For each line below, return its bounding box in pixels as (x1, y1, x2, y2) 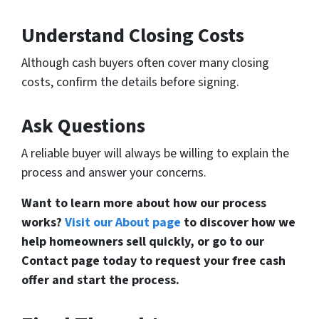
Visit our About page (65, 214, 181, 232)
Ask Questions (21, 112, 145, 141)
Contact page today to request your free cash (21, 252, 286, 271)
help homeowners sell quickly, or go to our (21, 233, 264, 251)
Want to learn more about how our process (21, 194, 266, 213)
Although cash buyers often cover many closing (21, 54, 269, 73)
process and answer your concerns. (21, 164, 206, 182)
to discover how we (181, 214, 296, 232)
